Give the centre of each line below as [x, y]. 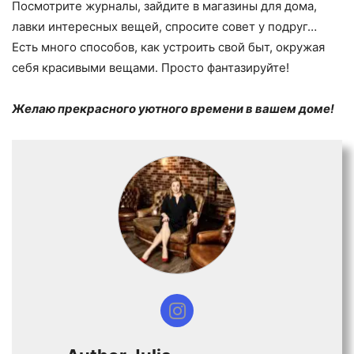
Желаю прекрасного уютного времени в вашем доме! [173, 108]
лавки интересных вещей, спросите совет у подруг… [164, 26]
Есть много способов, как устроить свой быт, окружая [168, 47]
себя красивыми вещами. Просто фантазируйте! [151, 67]
